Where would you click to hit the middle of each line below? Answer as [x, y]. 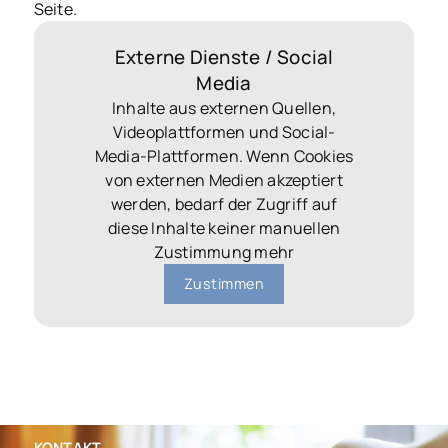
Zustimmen [224, 283]
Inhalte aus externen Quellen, [224, 107]
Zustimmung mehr [224, 251]
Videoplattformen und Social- [224, 131]
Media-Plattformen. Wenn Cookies [224, 155]
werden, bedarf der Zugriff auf [224, 203]
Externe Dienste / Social [224, 56]
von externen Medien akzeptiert [224, 179]
